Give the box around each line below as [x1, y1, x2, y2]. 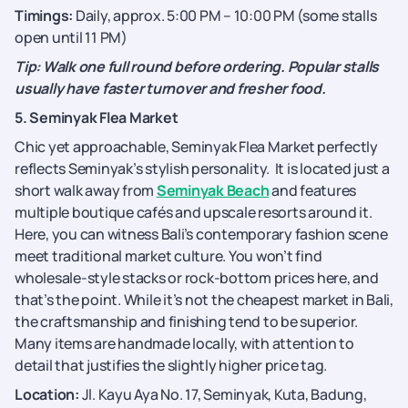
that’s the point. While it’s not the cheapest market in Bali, [15, 290, 393, 310]
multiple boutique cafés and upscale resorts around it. [15, 202, 372, 222]
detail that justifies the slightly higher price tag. [15, 355, 327, 375]
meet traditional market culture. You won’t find [15, 246, 322, 266]
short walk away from [15, 180, 157, 200]
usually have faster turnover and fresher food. [15, 78, 326, 98]
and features [269, 180, 356, 200]
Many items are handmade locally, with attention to [15, 333, 354, 353]
